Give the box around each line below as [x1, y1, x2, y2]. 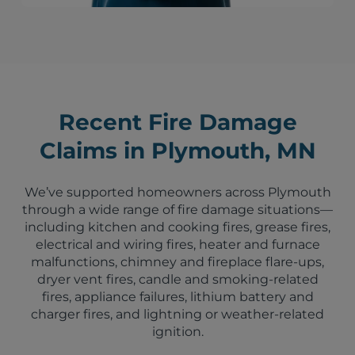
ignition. [151, 324, 204, 340]
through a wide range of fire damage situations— [22, 202, 333, 218]
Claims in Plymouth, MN [39, 137, 316, 165]
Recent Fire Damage [58, 109, 297, 136]
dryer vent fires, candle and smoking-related [36, 272, 319, 288]
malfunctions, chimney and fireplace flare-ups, [31, 254, 324, 270]
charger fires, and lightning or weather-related [31, 307, 324, 323]
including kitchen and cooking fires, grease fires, [25, 219, 330, 235]
